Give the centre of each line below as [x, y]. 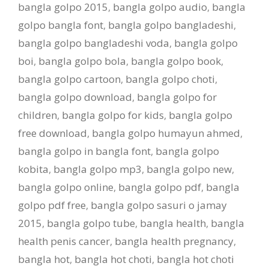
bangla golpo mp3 [98, 169]
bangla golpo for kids [113, 115]
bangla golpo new [189, 169]
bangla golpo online [66, 187]
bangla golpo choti [170, 79]
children [38, 115]
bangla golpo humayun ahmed [166, 133]
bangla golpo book [176, 61]
